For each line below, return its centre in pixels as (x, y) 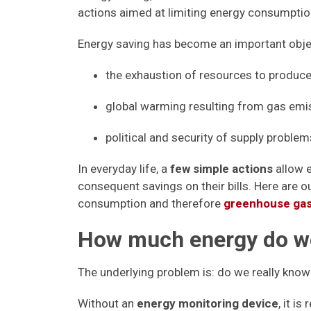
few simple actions (223, 169)
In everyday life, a (124, 169)
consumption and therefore (151, 203)
